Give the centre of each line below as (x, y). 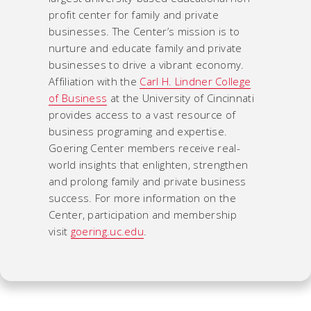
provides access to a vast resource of (142, 115)
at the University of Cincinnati (180, 98)
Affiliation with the (94, 81)
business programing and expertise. (138, 131)
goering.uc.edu (107, 231)
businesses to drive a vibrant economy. (146, 65)
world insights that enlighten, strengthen (149, 165)
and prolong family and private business (148, 181)
